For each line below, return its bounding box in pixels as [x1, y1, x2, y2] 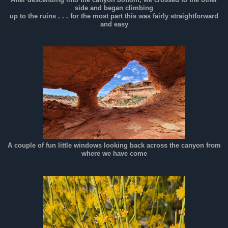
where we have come [81, 150, 147, 158]
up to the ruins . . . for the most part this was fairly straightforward [10, 12, 218, 20]
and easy [100, 20, 128, 28]
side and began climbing [75, 4, 153, 12]
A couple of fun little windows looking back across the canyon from [7, 142, 221, 150]
